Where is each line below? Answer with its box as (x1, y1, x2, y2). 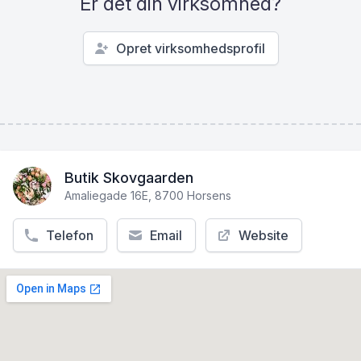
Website (239, 227, 288, 244)
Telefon (46, 227, 93, 244)
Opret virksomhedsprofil (115, 40, 265, 57)
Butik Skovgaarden (64, 169, 193, 187)
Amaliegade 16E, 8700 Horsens (64, 189, 231, 203)
